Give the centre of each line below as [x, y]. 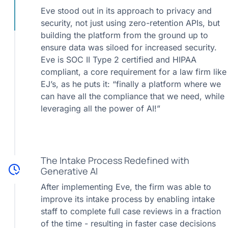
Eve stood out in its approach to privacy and [126, 11]
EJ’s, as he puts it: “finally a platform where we [131, 84]
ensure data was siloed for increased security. [129, 47]
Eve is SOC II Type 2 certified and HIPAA [119, 60]
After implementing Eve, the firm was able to [126, 187]
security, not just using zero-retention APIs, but [130, 23]
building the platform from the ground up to [124, 35]
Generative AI [69, 171]
